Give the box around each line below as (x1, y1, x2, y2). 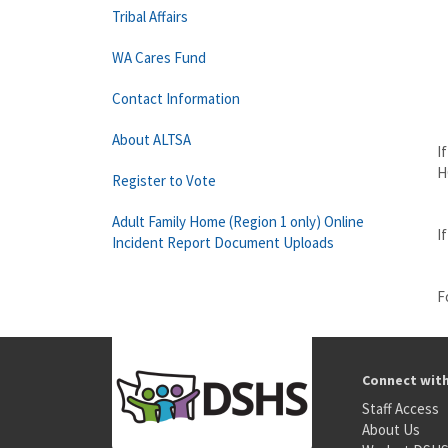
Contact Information (112, 89, 240, 108)
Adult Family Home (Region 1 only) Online (112, 212, 364, 231)
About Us (362, 420, 420, 439)
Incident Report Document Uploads (112, 233, 334, 252)
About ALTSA (112, 130, 191, 149)
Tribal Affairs (112, 7, 188, 26)
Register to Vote (112, 171, 216, 190)
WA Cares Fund (112, 48, 206, 67)
